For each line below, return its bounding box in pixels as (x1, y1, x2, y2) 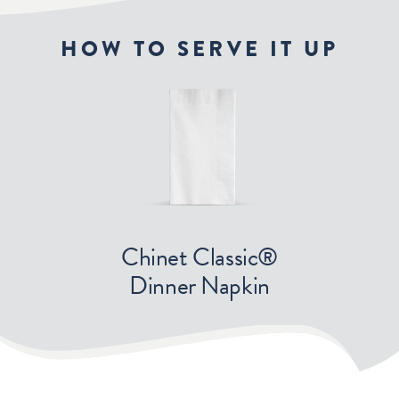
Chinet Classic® (121, 238, 278, 275)
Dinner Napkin (129, 266, 270, 304)
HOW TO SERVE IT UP (60, 33, 339, 64)
